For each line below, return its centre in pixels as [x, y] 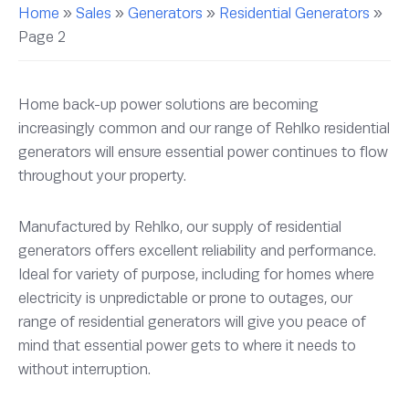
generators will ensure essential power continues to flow [203, 152]
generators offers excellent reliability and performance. [197, 251]
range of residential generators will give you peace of [192, 322]
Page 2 [42, 37]
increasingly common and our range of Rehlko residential [204, 129]
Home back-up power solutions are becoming [168, 105]
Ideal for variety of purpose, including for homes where [196, 275]
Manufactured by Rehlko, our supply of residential [180, 227]
